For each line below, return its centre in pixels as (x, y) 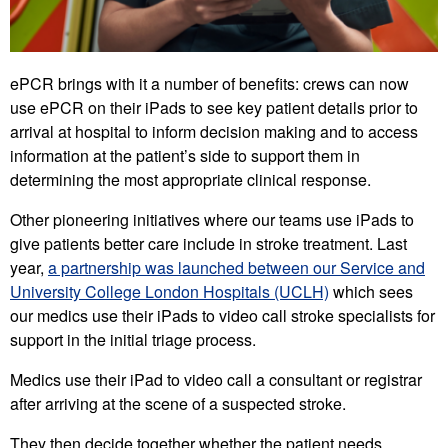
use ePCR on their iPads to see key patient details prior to (214, 107)
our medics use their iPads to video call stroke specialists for (222, 315)
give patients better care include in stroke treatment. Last (208, 243)
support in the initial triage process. (133, 339)
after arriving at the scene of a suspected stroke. (178, 403)
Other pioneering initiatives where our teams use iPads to (212, 219)
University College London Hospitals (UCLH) (169, 291)
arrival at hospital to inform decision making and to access (214, 131)
